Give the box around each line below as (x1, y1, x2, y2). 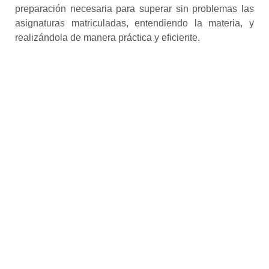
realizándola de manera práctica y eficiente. (15, 32, 200, 43)
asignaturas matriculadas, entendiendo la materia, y (15, 18, 254, 29)
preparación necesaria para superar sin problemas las (15, 4, 254, 14)
